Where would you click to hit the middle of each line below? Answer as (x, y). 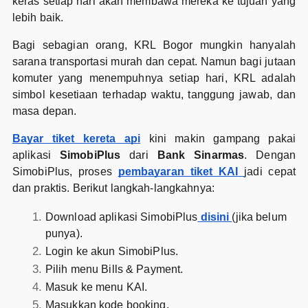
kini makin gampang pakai (218, 139)
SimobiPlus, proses (65, 172)
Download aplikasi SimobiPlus (121, 217)
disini (216, 217)
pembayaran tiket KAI (178, 172)
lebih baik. (38, 18)
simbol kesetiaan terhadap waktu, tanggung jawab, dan (154, 95)
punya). (64, 234)
